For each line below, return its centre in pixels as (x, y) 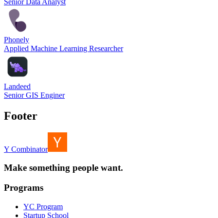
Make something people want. (64, 168)
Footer (21, 116)
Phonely (17, 39)
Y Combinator (26, 149)
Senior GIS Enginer (34, 95)
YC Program (43, 206)
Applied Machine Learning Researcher (64, 48)
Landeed (17, 86)
